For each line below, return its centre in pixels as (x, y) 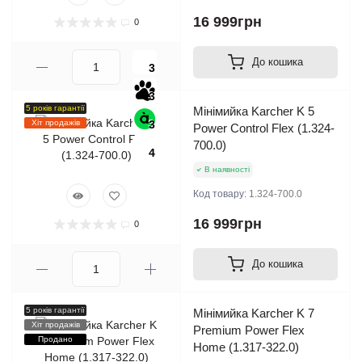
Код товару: (221, 194)
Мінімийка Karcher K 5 (254, 112)
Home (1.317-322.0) (246, 347)
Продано (55, 339)
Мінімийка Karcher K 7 (254, 314)
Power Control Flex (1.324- (264, 128)
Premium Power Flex (249, 330)
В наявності (227, 170)
